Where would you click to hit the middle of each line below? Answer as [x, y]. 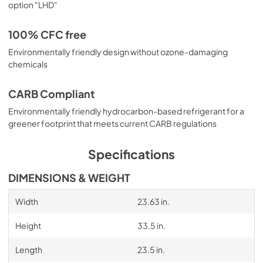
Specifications [131, 154]
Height [28, 225]
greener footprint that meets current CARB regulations [112, 123]
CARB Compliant [51, 94]
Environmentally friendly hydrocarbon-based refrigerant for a [126, 111]
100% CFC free [47, 35]
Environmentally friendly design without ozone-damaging [118, 52]
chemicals [28, 64]
